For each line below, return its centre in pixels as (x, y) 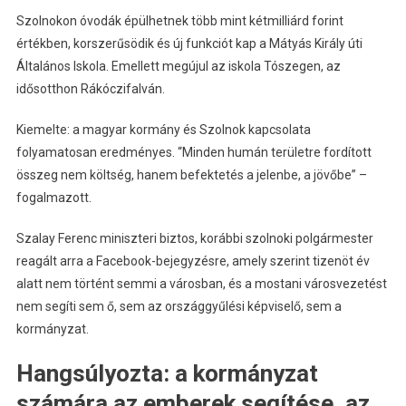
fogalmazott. (53, 198)
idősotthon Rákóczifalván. (90, 89)
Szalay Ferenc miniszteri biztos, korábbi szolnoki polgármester (194, 239)
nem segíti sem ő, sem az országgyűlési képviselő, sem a (179, 307)
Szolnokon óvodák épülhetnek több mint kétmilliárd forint (179, 21)
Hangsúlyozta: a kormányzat (167, 374)
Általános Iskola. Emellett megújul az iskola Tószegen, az (178, 67)
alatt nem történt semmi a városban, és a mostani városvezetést (201, 284)
